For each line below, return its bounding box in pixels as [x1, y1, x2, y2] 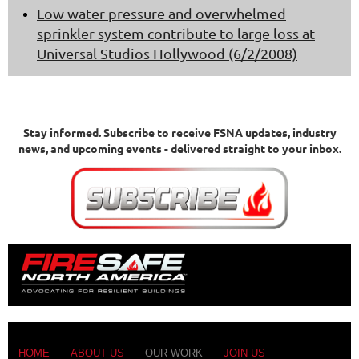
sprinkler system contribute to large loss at [37, 25, 315, 42]
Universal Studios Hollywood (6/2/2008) [37, 45, 297, 63]
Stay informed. [22, 125, 101, 140]
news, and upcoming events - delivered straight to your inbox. [18, 141, 341, 156]
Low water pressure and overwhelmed [37, 5, 286, 22]
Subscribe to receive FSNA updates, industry [100, 125, 337, 140]
